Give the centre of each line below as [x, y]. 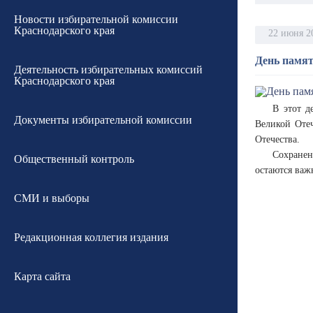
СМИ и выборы [52, 198]
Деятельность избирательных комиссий [108, 70]
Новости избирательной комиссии [96, 19]
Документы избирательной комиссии [103, 120]
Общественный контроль [74, 159]
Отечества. [277, 139]
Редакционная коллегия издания [91, 237]
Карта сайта [42, 276]
